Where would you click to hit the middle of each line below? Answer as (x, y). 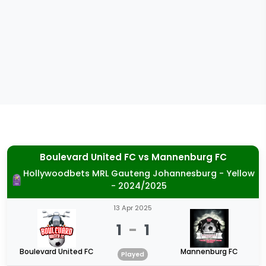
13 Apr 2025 (133, 208)
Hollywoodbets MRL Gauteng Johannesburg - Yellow (139, 173)
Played (133, 254)
